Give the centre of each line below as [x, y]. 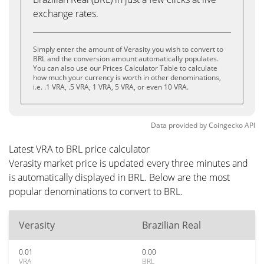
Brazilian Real [171, 225]
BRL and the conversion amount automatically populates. [126, 59]
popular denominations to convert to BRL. [96, 192]
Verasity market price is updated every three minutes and [128, 163]
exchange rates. [66, 14]
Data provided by [179, 125]
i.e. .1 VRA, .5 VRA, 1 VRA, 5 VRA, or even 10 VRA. [111, 87]
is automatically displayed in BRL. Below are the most [119, 177]
